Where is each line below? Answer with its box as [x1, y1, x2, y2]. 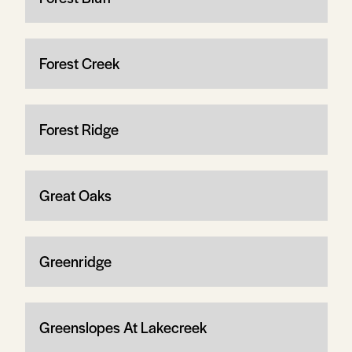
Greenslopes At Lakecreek [38, 316, 207, 338]
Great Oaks [38, 184, 112, 206]
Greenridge [38, 250, 112, 272]
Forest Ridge [38, 118, 119, 140]
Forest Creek [38, 52, 119, 74]
